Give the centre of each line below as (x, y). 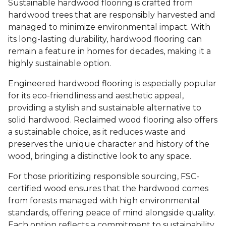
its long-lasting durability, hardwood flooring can (105, 39)
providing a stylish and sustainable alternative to (105, 108)
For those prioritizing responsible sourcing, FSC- (104, 177)
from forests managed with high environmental (104, 201)
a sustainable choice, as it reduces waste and (97, 132)
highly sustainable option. (60, 64)
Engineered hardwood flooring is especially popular (112, 84)
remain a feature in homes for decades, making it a (109, 51)
